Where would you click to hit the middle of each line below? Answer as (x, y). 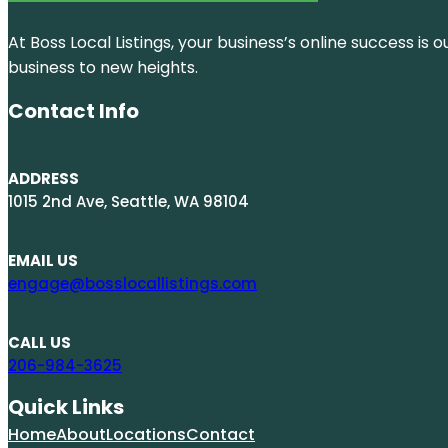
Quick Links (66, 406)
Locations (146, 434)
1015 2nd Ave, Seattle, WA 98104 (128, 201)
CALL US (39, 342)
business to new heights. (103, 67)
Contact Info (73, 110)
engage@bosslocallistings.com (132, 283)
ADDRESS (43, 178)
